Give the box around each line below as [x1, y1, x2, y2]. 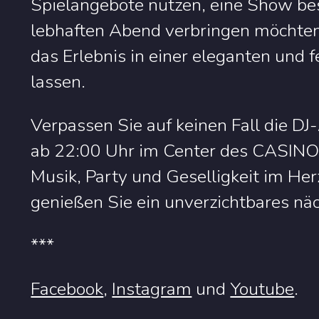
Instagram [112, 277, 192, 302]
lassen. [31, 70, 86, 95]
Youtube [230, 277, 295, 302]
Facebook [31, 277, 104, 302]
